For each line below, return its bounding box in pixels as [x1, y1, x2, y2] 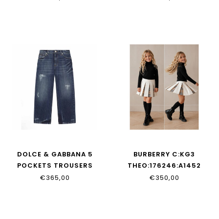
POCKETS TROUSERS [17, 161, 93, 171]
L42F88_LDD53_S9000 [12, 172, 98, 182]
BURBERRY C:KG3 [133, 150, 195, 159]
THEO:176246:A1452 [128, 161, 201, 171]
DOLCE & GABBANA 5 [17, 150, 93, 159]
